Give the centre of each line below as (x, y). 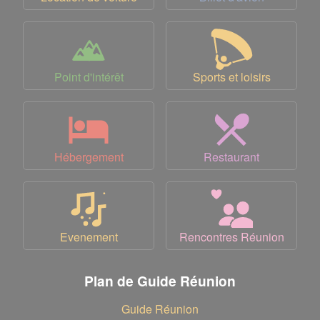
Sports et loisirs (231, 76)
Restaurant (231, 156)
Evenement (89, 236)
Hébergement (89, 156)
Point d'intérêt (89, 76)
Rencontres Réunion (231, 236)
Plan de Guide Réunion (160, 280)
